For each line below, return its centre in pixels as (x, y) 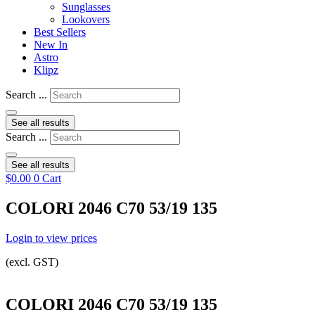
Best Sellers (60, 32)
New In (51, 45)
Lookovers (86, 19)
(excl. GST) (32, 262)
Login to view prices (51, 238)
